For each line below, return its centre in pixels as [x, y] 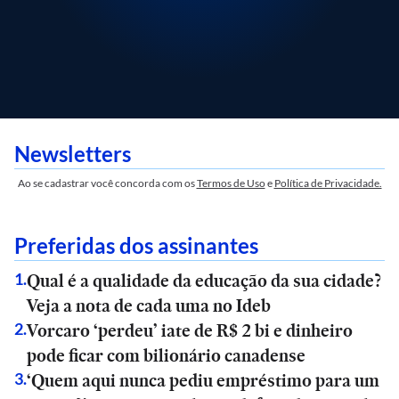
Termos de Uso [231, 183]
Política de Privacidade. [328, 183]
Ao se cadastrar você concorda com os [106, 183]
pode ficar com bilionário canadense [166, 355]
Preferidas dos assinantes [136, 245]
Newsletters [73, 154]
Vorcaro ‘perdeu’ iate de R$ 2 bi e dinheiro [190, 330]
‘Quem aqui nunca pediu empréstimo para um [203, 380]
